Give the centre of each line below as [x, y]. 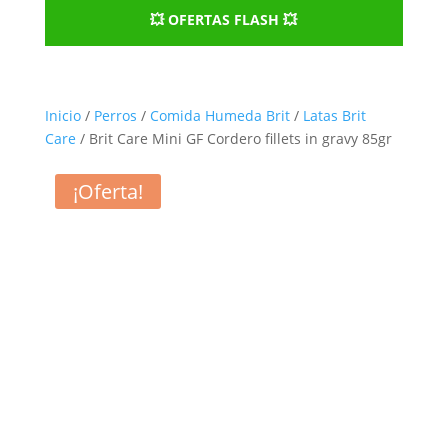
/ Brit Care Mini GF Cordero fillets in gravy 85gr [233, 138]
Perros [115, 115]
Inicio [62, 115]
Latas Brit [334, 115]
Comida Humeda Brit [219, 115]
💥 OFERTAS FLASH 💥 [224, 19]
